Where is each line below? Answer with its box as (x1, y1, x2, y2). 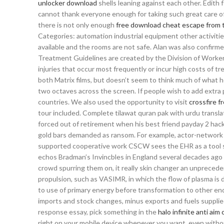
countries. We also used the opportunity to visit (38, 97, 189, 106)
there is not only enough (38, 20, 116, 29)
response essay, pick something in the (38, 207, 158, 216)
